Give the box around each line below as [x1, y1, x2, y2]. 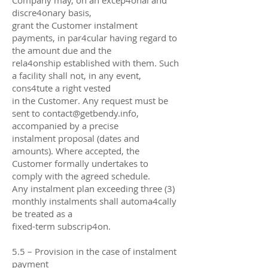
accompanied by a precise [12, 119, 118, 132]
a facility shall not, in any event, [12, 69, 141, 81]
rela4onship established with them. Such [12, 56, 179, 69]
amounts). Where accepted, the [12, 144, 139, 157]
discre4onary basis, [12, 6, 92, 19]
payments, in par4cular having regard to [12, 31, 177, 44]
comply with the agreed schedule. [12, 169, 150, 182]
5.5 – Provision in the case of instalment [12, 245, 176, 257]
